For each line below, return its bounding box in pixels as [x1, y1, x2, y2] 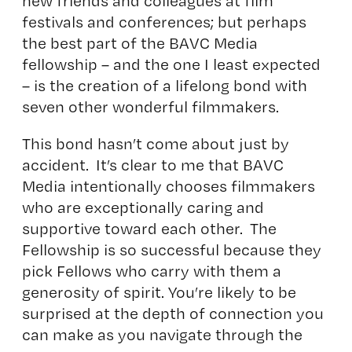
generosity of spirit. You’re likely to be [21, 281, 296, 302]
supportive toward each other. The [21, 218, 277, 238]
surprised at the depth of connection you [21, 302, 324, 323]
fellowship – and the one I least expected [21, 53, 321, 74]
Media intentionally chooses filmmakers [21, 175, 315, 196]
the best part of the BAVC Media [21, 32, 258, 53]
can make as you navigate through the [21, 324, 302, 344]
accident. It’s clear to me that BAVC [21, 154, 284, 174]
